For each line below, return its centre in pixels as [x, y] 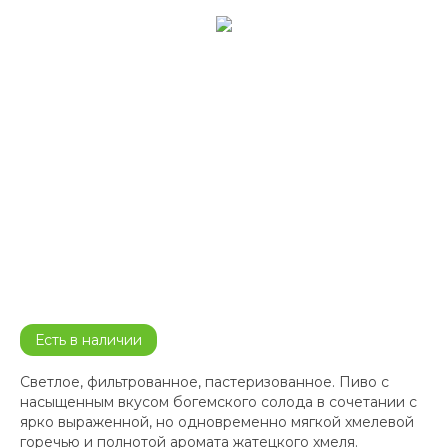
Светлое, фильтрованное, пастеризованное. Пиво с [204, 382]
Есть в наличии [88, 340]
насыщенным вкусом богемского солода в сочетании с [218, 402]
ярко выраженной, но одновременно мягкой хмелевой [217, 422]
